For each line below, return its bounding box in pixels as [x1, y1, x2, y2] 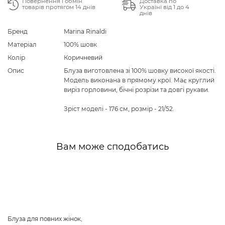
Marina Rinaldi [64, 27, 106, 35]
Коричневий [64, 53, 102, 61]
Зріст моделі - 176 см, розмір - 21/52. [64, 104, 174, 113]
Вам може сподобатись [56, 140, 169, 152]
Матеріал [8, 40, 37, 48]
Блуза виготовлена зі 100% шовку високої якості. [64, 66, 216, 74]
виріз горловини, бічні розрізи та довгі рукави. [64, 85, 209, 93]
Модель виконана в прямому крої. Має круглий [64, 76, 214, 84]
